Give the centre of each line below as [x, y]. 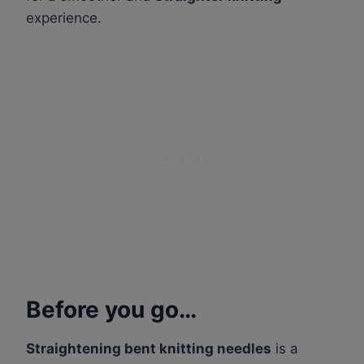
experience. [64, 18]
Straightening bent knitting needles [149, 349]
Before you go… [111, 310]
